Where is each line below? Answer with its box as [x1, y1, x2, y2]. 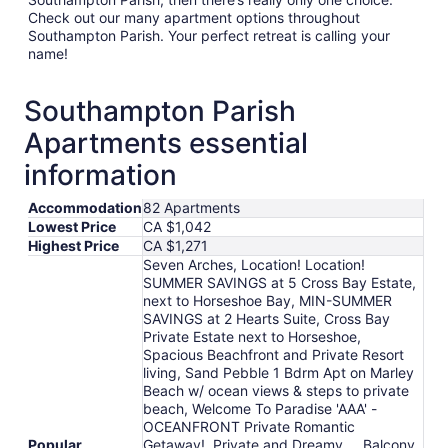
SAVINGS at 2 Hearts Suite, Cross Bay [143, 309, 390, 327]
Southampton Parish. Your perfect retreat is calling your [28, 26, 390, 44]
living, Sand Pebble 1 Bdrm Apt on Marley [143, 363, 414, 381]
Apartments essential [24, 125, 308, 160]
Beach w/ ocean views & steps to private [143, 381, 409, 399]
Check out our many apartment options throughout [28, 8, 360, 26]
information [24, 157, 177, 192]
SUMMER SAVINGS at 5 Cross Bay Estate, [143, 273, 416, 291]
